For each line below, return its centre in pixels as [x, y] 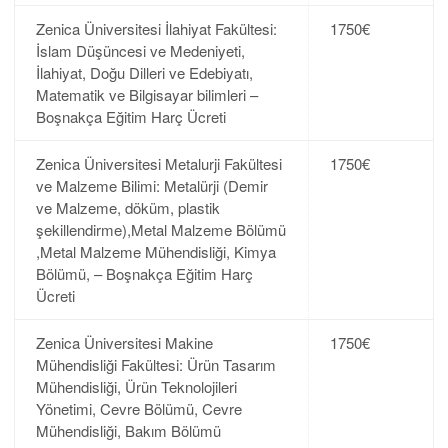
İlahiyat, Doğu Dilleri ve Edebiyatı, [144, 73]
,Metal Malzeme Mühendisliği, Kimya [155, 252]
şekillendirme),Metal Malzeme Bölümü [160, 230]
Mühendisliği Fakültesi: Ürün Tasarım [155, 365]
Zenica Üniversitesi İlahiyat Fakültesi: [156, 29]
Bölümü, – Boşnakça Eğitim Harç [144, 274]
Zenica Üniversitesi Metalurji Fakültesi [158, 164]
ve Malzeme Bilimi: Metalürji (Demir [151, 186]
